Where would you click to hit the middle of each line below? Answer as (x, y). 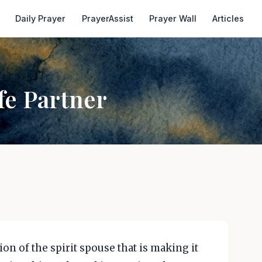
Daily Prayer (41, 18)
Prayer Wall (173, 18)
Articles (228, 18)
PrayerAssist (107, 18)
